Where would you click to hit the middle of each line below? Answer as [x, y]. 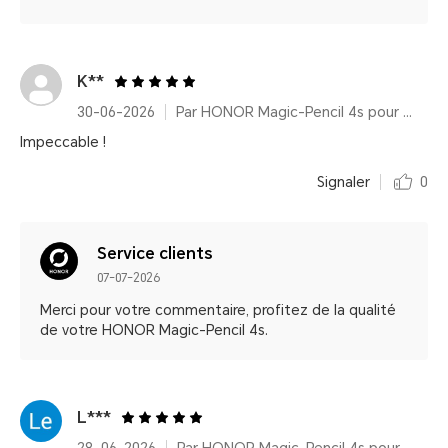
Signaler [343, 182]
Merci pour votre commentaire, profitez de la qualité [218, 310]
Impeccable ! [63, 142]
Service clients [155, 253]
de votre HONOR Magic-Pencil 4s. [154, 330]
